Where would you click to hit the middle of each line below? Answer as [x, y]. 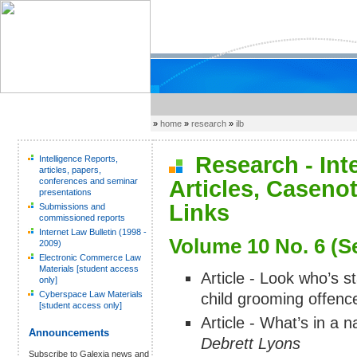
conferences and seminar [88, 181]
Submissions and [72, 206]
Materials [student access [89, 269]
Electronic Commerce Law [90, 257]
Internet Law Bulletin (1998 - [93, 232]
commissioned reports [82, 218]
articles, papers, [70, 170]
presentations [65, 192]
